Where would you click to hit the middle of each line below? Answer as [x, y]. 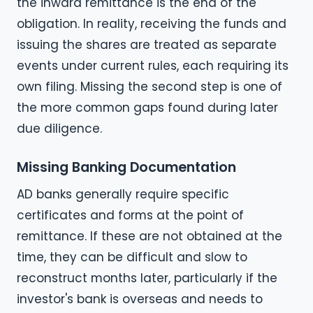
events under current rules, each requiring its [153, 66]
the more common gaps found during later [147, 108]
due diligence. [59, 129]
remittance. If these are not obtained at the [150, 236]
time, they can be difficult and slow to [132, 257]
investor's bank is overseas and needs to [140, 299]
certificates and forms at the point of [130, 216]
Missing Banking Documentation [126, 168]
